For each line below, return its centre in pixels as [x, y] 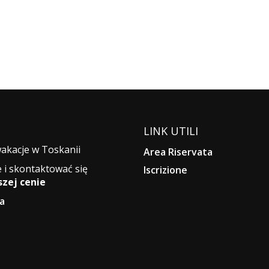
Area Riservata [178, 152]
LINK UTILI [171, 131]
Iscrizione [165, 170]
